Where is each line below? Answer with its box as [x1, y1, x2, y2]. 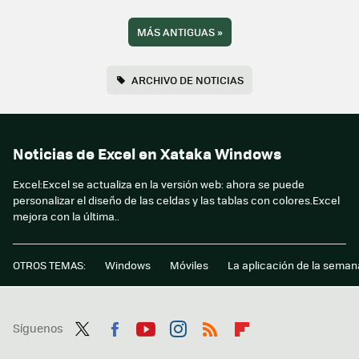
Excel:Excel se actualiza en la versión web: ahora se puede [13, 176, 305, 192]
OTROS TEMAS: [13, 257, 86, 273]
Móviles [170, 257, 208, 273]
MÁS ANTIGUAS [136, 24, 217, 40]
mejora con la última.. [13, 208, 119, 224]
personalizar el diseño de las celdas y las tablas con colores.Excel [13, 192, 340, 208]
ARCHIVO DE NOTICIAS [131, 72, 244, 88]
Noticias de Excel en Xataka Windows [13, 143, 281, 165]
